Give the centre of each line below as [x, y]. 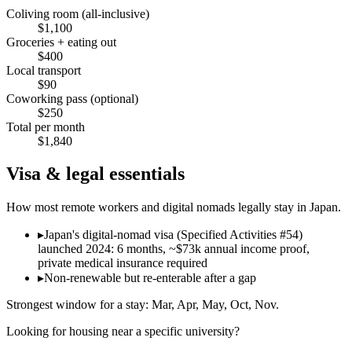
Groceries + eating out [61, 42]
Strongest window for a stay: [79, 305]
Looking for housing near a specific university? [123, 332]
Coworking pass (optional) [72, 98]
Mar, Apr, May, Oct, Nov [214, 305]
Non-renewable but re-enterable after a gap [150, 278]
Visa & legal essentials [95, 174]
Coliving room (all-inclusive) [78, 13]
